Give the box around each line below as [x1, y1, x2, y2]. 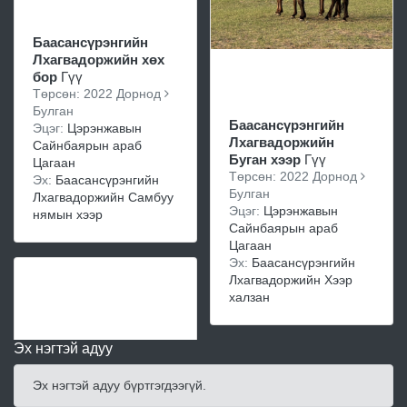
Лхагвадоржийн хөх [33, 52, 164, 67]
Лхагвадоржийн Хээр [229, 272, 352, 287]
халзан [229, 289, 270, 304]
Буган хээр [229, 151, 301, 167]
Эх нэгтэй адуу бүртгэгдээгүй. [33, 377, 206, 392]
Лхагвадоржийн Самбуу [33, 190, 174, 204]
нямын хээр [33, 207, 103, 222]
